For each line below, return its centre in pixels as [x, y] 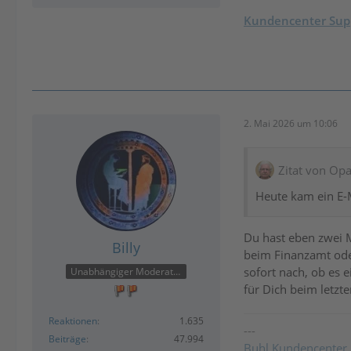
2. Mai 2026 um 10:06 [291, 123]
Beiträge [67, 338]
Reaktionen [73, 320]
